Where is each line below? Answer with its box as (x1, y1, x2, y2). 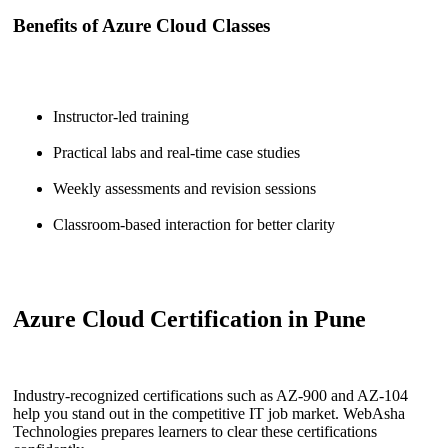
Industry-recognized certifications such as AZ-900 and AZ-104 (13, 386, 408, 404)
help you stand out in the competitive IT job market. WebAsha (13, 404, 405, 422)
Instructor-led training (53, 108, 189, 126)
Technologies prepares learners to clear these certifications (13, 422, 377, 440)
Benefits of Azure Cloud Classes (13, 15, 270, 37)
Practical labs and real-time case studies (53, 144, 300, 162)
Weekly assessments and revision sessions (53, 180, 316, 198)
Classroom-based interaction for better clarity (53, 216, 335, 234)
